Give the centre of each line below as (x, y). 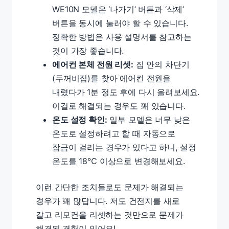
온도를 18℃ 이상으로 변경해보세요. (119, 161)
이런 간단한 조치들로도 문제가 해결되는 (110, 187)
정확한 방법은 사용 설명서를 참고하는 (122, 37)
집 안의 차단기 (161, 64)
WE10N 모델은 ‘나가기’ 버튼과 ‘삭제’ (118, 9)
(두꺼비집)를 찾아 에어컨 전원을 (112, 78)
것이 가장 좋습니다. (88, 51)
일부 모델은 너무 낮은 (148, 120)
